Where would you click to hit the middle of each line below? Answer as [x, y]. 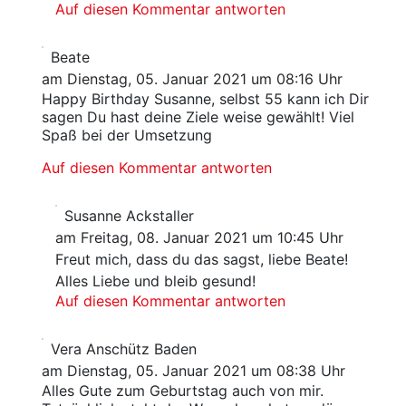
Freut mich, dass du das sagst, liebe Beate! [202, 260]
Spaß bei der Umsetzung [126, 135]
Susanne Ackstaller [130, 216]
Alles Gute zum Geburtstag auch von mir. [182, 391]
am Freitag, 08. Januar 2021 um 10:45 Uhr [200, 238]
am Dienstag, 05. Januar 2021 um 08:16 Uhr [192, 79]
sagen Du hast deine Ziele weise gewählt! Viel [198, 117]
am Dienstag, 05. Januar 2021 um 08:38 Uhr [193, 371]
